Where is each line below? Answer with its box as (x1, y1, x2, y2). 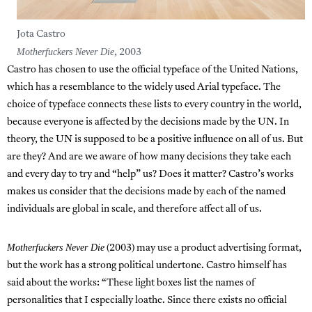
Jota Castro (17, 29, 65, 40)
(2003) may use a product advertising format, (104, 243, 302, 254)
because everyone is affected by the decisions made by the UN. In (7, 117, 289, 128)
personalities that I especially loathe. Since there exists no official (7, 295, 287, 306)
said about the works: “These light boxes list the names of (7, 278, 255, 289)
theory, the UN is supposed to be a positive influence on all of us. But (7, 134, 303, 146)
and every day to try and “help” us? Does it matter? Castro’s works (7, 169, 294, 180)
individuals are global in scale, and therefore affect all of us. (7, 204, 262, 215)
